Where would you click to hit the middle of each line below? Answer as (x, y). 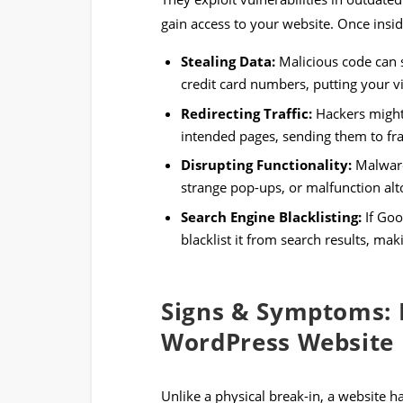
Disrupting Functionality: (267, 165)
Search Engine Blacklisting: (272, 216)
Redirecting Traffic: (247, 113)
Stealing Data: (228, 62)
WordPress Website (278, 341)
